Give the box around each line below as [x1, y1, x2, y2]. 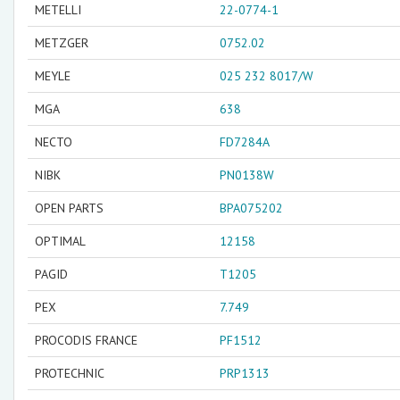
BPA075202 [220, 200, 283, 216]
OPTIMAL [35, 233, 86, 249]
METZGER [35, 35, 88, 51]
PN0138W [220, 167, 274, 183]
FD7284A [220, 134, 270, 150]
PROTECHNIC [35, 365, 104, 381]
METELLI [35, 2, 81, 18]
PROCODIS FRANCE [35, 332, 137, 348]
